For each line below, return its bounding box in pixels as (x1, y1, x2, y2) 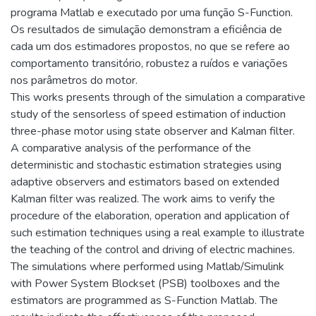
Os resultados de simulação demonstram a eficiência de (11, 22, 282, 37)
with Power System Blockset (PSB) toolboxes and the (11, 276, 280, 291)
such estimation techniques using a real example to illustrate (11, 225, 305, 241)
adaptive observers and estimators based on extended (11, 174, 279, 190)
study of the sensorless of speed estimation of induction (11, 107, 286, 122)
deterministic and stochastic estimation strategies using (11, 157, 281, 173)
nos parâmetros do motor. (11, 73, 138, 88)
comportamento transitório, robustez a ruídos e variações (11, 56, 288, 71)
